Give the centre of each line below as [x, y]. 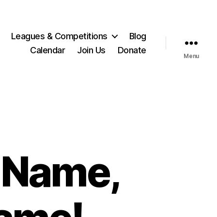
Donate [132, 50]
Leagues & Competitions [59, 36]
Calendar [48, 50]
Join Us [91, 50]
